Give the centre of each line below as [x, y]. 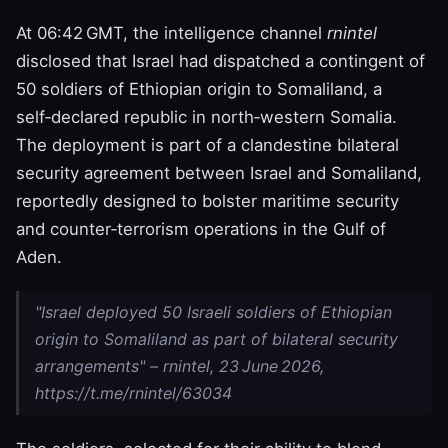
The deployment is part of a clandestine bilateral [207, 144]
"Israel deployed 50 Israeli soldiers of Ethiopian [213, 311]
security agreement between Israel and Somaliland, [219, 172]
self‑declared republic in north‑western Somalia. [206, 116]
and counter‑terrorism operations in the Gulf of [201, 228]
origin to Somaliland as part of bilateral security [216, 338]
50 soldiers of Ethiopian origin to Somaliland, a [199, 88]
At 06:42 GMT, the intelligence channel [171, 32]
